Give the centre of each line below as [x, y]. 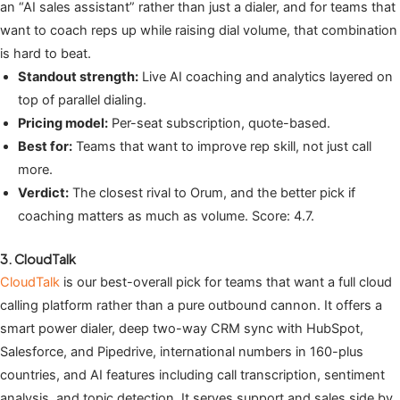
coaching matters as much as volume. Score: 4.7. [166, 217]
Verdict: [43, 193]
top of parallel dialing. [82, 100]
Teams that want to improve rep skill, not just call [222, 147]
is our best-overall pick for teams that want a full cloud [226, 282]
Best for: [45, 147]
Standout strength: [78, 77]
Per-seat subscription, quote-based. [219, 124]
